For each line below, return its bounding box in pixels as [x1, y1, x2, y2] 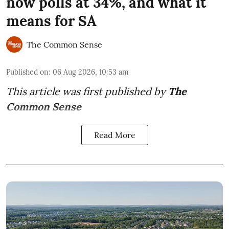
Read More [94, 129, 135, 140]
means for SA [6, 11, 97, 30]
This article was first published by [6, 84, 166, 98]
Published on [6, 67, 49, 77]
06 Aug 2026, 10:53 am [53, 67, 129, 77]
